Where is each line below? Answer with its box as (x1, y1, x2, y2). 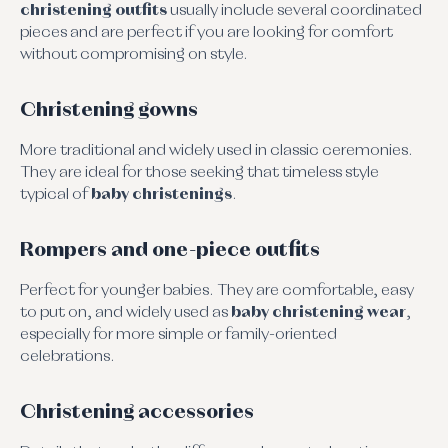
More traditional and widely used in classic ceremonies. (20, 142, 413, 159)
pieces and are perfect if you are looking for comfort (20, 24, 393, 41)
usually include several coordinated (167, 2, 422, 19)
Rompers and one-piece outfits (20, 239, 320, 260)
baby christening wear (231, 304, 406, 321)
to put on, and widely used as (20, 304, 231, 321)
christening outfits (20, 2, 167, 19)
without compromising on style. (20, 46, 248, 63)
